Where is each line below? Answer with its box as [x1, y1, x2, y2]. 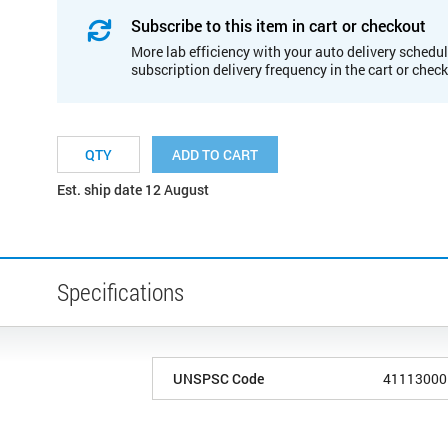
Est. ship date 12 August [57, 179, 209, 199]
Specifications [57, 275, 184, 308]
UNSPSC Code [173, 368, 264, 388]
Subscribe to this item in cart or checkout [131, 14, 426, 36]
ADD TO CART [172, 144, 258, 164]
